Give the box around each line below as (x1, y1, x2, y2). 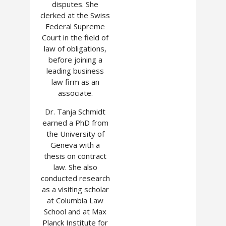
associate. (58, 88, 93, 98)
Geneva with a (50, 140, 100, 150)
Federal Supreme (45, 21, 105, 31)
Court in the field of (42, 32, 108, 42)
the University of (46, 129, 104, 139)
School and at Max (44, 206, 106, 216)
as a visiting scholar (41, 184, 109, 194)
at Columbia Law (47, 195, 103, 205)
